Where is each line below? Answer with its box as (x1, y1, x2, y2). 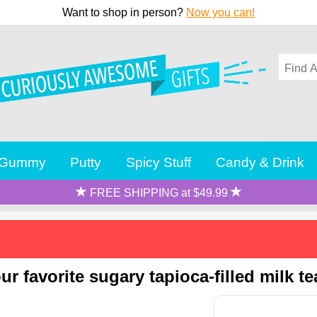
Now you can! (186, 6, 255, 18)
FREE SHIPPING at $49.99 (86, 186, 231, 199)
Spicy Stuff (126, 154, 192, 170)
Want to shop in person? (62, 6, 186, 18)
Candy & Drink (216, 154, 305, 170)
